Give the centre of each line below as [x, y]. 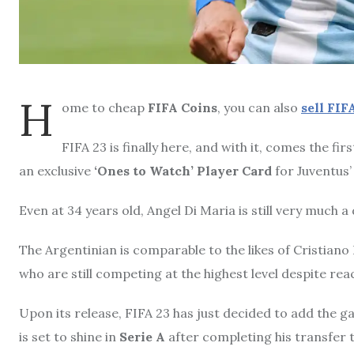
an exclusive [56, 170]
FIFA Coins [183, 107]
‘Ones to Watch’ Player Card [183, 170]
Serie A [142, 336]
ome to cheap [105, 107]
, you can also [259, 107]
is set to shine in [69, 336]
